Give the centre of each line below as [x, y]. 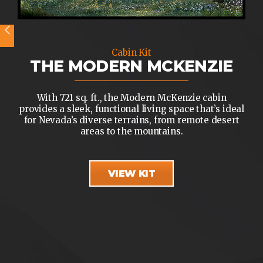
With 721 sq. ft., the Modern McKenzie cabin [131, 97]
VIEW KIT [131, 174]
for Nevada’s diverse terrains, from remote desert [131, 120]
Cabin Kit [131, 52]
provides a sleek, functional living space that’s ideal [131, 109]
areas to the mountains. [131, 131]
